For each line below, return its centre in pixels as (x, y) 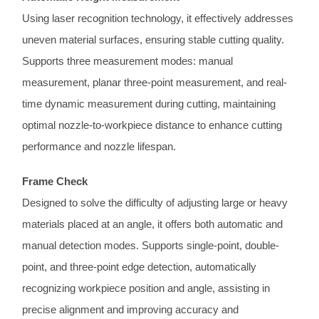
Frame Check (55, 182)
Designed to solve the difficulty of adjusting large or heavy (155, 203)
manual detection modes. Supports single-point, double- (151, 246)
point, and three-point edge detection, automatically (140, 267)
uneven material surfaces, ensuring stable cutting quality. (153, 39)
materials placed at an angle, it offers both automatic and (153, 224)
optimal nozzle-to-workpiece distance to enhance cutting (152, 125)
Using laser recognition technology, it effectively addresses (158, 18)
